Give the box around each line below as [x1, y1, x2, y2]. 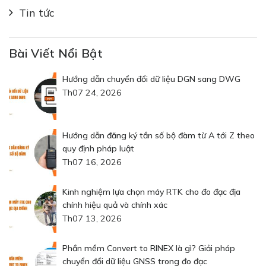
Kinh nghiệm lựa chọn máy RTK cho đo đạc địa [62, 186, 240, 198]
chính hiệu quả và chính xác [62, 199, 167, 211]
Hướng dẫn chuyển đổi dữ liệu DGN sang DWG [62, 74, 240, 85]
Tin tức [19, 6, 55, 20]
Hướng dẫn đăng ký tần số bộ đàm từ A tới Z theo [62, 130, 255, 141]
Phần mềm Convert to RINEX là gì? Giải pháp [62, 243, 235, 254]
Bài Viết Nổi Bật [9, 46, 103, 61]
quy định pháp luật [62, 143, 134, 154]
